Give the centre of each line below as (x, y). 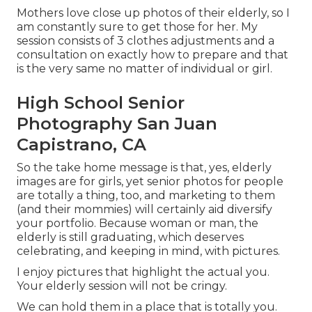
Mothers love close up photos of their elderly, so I (153, 13)
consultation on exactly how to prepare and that (153, 55)
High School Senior (101, 103)
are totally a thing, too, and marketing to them (146, 196)
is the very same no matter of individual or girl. (145, 69)
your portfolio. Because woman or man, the (138, 224)
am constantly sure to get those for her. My (137, 27)
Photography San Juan (117, 124)
